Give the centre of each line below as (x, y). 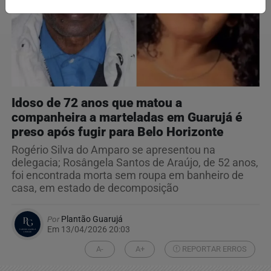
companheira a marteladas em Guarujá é (127, 117)
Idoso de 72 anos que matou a (97, 103)
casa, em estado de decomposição (95, 188)
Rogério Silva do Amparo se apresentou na (113, 150)
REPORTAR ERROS (214, 249)
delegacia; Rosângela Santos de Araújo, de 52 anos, (135, 162)
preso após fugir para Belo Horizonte (117, 132)
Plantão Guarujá (91, 219)
